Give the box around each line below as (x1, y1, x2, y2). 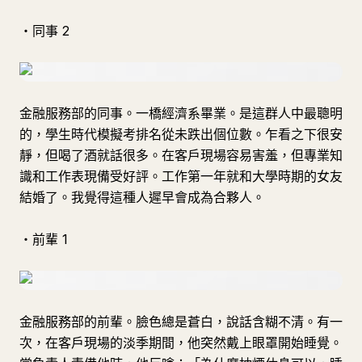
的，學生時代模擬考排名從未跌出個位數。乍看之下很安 (19, 126, 343, 142)
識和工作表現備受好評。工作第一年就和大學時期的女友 (19, 168, 343, 184)
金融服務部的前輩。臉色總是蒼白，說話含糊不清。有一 (19, 314, 343, 330)
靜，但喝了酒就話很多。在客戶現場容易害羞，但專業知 (19, 147, 343, 163)
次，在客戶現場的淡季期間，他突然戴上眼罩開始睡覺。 (19, 335, 343, 351)
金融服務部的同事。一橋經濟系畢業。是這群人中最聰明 (19, 105, 343, 121)
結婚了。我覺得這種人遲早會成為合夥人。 (19, 189, 265, 205)
